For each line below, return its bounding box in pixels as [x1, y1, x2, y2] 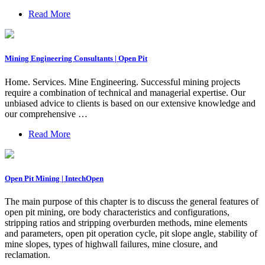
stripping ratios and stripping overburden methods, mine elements [5, 217, 247, 228]
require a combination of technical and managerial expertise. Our [5, 87, 245, 98]
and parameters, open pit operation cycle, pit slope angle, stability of [5, 228, 257, 238]
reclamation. [5, 249, 50, 260]
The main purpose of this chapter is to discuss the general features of [5, 196, 258, 206]
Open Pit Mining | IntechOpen [5, 173, 104, 183]
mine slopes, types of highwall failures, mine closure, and [5, 238, 218, 249]
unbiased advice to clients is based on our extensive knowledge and [5, 98, 256, 108]
